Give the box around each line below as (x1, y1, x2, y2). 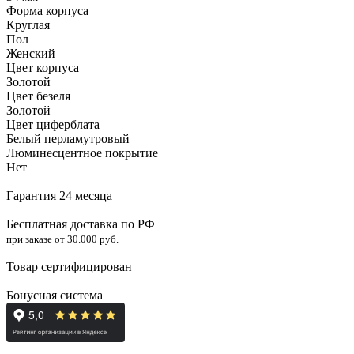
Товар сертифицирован (6, 259, 132, 273)
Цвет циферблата (6, 117, 100, 131)
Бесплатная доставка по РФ (6, 217, 155, 231)
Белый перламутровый (6, 131, 130, 145)
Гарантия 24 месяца (6, 188, 112, 202)
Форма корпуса (6, 3, 88, 17)
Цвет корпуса (6, 60, 79, 74)
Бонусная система (6, 288, 103, 302)
